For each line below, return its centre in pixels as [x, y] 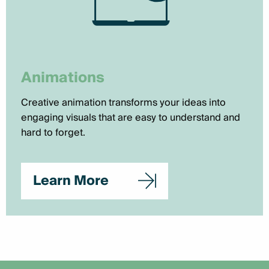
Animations [63, 78]
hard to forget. [53, 133]
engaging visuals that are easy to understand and [131, 118]
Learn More [71, 181]
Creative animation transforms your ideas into [123, 103]
